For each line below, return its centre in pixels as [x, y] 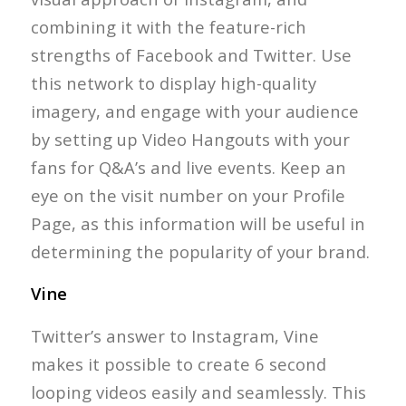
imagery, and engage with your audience [194, 111]
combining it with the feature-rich [168, 26]
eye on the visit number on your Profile [188, 195]
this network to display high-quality [173, 82]
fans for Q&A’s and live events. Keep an [188, 167]
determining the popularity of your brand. [200, 251]
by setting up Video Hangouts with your [190, 139]
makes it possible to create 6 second [178, 363]
